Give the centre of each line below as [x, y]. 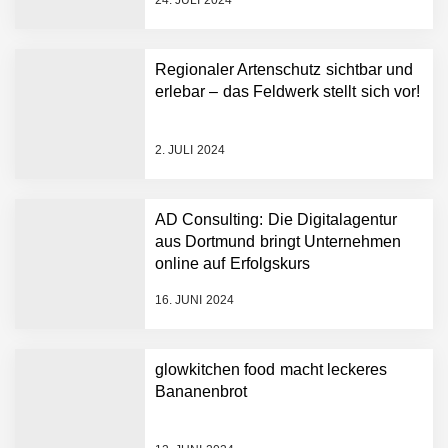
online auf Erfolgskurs [232, 263]
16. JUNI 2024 [194, 300]
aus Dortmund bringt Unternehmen [278, 241]
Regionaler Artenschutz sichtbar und [284, 69]
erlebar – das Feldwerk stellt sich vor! [287, 91]
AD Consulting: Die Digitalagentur [276, 219]
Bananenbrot [201, 391]
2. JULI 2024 [190, 150]
